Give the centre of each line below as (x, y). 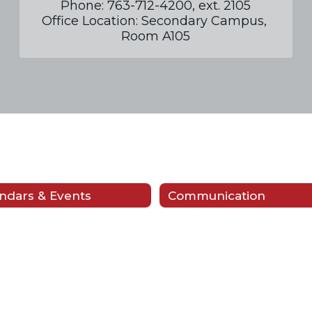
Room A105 (156, 37)
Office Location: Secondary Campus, (154, 21)
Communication (217, 195)
